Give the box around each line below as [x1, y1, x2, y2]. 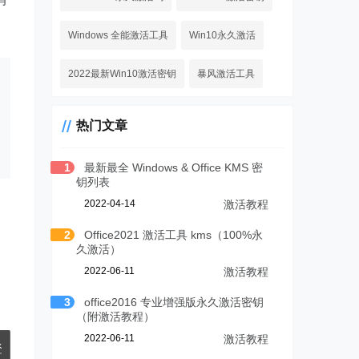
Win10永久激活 [189, 30, 256, 42]
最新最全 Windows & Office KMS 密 [84, 161, 264, 175]
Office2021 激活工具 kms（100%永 [84, 228, 264, 242]
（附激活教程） [76, 310, 155, 324]
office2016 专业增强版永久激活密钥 [84, 296, 264, 309]
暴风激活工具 [197, 68, 256, 80]
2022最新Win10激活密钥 [68, 68, 177, 80]
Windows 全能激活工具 [68, 30, 169, 42]
